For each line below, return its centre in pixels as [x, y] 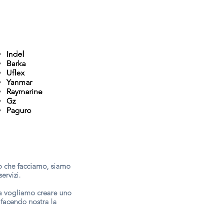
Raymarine [24, 91]
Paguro [19, 110]
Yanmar [19, 82]
